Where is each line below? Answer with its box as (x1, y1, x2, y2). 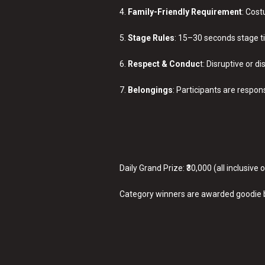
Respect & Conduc (128, 59, 200, 69)
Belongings (128, 85, 173, 95)
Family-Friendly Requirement (128, 7, 242, 17)
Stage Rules (128, 33, 174, 43)
